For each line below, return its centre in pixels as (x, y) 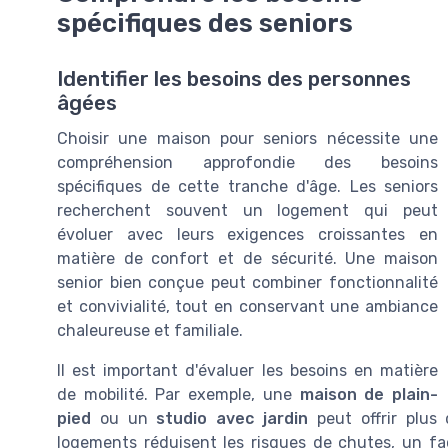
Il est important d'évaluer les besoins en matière (247, 371)
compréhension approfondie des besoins (247, 163)
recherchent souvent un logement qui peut (247, 211)
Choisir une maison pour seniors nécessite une (247, 139)
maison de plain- (369, 395)
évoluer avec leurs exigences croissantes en (247, 235)
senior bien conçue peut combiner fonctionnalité (247, 283)
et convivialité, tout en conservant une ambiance (247, 307)
